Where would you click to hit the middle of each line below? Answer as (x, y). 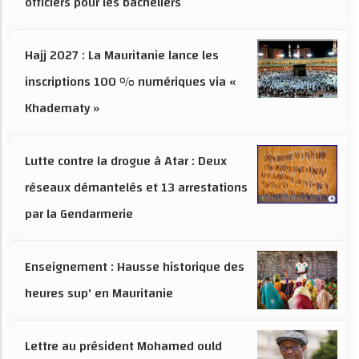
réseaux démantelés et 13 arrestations (136, 188)
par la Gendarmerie (79, 214)
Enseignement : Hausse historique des (135, 267)
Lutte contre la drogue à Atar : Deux (126, 161)
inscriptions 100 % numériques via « (130, 82)
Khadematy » (62, 109)
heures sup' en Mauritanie (99, 294)
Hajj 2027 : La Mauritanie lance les (122, 56)
